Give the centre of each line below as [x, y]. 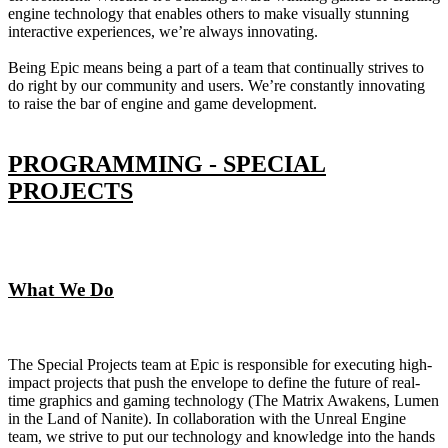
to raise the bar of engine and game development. [162, 103]
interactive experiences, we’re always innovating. [163, 31]
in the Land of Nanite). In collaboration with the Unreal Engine [207, 419]
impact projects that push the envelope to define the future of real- [214, 383]
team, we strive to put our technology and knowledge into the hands [221, 437]
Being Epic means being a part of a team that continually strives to [216, 67]
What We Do [61, 290]
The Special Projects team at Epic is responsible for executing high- [220, 365]
